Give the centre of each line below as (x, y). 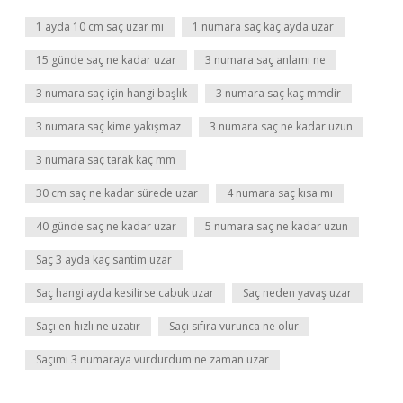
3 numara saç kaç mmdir (278, 93)
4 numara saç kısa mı (280, 193)
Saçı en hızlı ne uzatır (88, 326)
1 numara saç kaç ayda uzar (263, 27)
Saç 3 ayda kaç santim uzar (104, 260)
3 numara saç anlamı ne (265, 60)
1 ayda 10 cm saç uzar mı (100, 27)
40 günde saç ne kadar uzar (106, 226)
